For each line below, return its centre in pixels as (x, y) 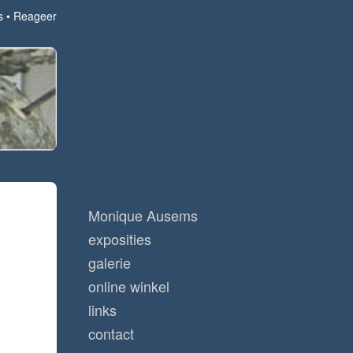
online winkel (129, 286)
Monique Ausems (143, 216)
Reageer (35, 16)
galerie (110, 263)
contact (111, 334)
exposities (120, 239)
